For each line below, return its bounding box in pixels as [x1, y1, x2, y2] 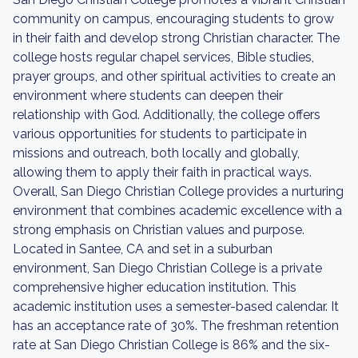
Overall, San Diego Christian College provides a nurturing [13, 184, 344, 199]
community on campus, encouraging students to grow [13, 11, 334, 26]
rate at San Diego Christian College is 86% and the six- [13, 337, 330, 352]
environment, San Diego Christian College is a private [13, 261, 322, 276]
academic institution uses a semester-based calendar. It [13, 299, 339, 314]
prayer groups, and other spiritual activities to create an [13, 69, 336, 84]
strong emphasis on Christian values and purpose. [13, 222, 304, 237]
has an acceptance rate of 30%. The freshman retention [13, 318, 339, 333]
